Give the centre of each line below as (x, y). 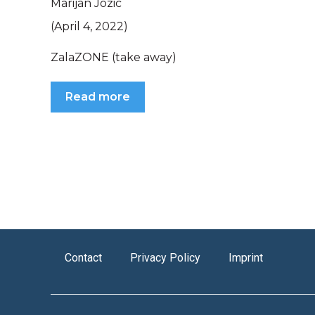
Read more (98, 96)
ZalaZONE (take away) (114, 58)
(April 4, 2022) (89, 27)
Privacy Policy (165, 257)
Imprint (246, 257)
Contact (83, 257)
